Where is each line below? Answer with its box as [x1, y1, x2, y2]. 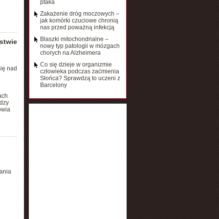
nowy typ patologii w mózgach [40, 43, 120, 49]
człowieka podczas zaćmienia [40, 68, 119, 75]
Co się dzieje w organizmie [40, 61, 112, 68]
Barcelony [40, 82, 67, 88]
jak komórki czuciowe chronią [40, 17, 118, 24]
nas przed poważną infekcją [40, 24, 114, 31]
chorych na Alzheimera [40, 49, 101, 56]
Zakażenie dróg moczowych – [40, 10, 119, 17]
